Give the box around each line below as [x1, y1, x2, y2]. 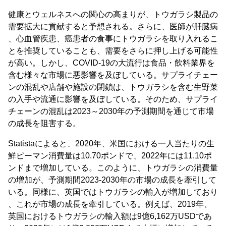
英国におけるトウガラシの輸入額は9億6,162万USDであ [8, 212, 212, 220]
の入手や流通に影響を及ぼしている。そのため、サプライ [8, 95, 218, 103]
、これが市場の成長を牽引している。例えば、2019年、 [8, 200, 212, 208]
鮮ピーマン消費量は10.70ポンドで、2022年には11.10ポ [8, 151, 212, 160]
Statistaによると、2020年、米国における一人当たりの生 [8, 139, 214, 148]
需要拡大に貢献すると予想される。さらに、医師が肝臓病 [8, 22, 218, 31]
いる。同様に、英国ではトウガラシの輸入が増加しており [8, 188, 218, 196]
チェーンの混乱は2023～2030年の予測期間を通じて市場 [8, 107, 214, 116]
